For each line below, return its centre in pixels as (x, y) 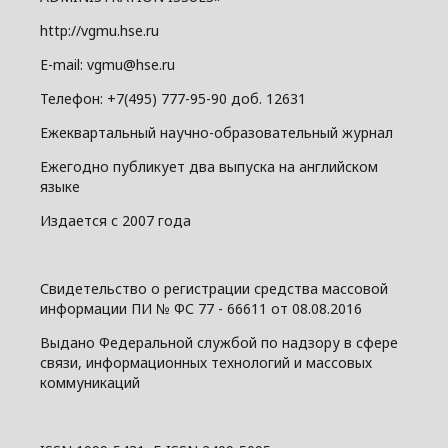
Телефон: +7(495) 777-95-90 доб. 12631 (173, 98)
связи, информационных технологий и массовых (206, 362)
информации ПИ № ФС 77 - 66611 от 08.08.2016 (201, 308)
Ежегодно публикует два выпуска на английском (209, 166)
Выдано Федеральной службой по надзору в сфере (219, 342)
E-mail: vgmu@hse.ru (107, 64)
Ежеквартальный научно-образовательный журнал (216, 132)
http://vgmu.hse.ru (99, 30)
